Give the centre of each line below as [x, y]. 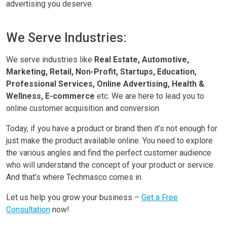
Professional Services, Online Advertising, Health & [105, 84]
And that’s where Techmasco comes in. [74, 177]
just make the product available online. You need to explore [109, 141]
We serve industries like [50, 60]
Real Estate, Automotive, [142, 60]
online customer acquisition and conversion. [83, 108]
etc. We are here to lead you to [149, 96]
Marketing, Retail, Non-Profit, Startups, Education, [101, 72]
